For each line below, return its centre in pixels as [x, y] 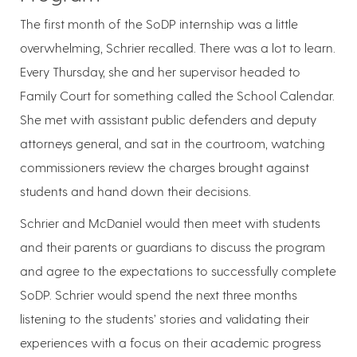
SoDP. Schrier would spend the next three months [159, 294]
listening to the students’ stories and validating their [165, 318]
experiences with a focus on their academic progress [171, 342]
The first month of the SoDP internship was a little [159, 23]
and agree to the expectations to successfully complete [178, 270]
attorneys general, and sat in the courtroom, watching [173, 143]
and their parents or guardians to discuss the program [173, 246]
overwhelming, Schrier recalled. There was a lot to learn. [178, 47]
